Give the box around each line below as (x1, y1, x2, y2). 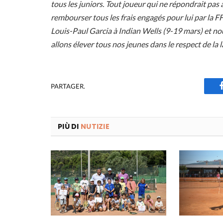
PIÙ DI (58, 121, 81, 132)
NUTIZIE (80, 121, 110, 132)
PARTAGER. (51, 82, 85, 90)
